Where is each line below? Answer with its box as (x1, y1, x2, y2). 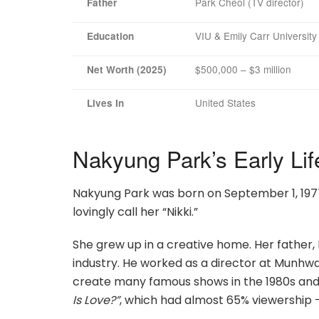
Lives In (87, 95, 124, 110)
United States (195, 95, 256, 110)
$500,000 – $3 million (195, 61, 291, 76)
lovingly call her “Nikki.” (73, 204, 198, 221)
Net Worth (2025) (87, 62, 167, 76)
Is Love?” (73, 292, 120, 309)
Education (87, 28, 134, 43)
